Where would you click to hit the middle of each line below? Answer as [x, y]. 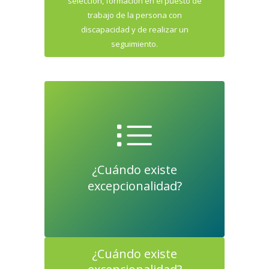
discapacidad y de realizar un [134, 29]
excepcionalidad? [134, 186]
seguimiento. [134, 44]
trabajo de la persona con [134, 15]
